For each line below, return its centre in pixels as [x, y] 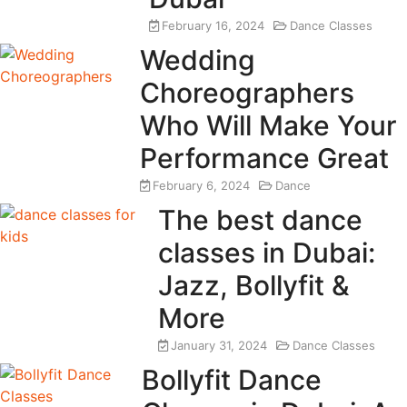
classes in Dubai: [266, 253]
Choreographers [248, 93]
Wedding [198, 60]
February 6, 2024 [202, 186]
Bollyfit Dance [232, 380]
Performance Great [265, 159]
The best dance [260, 220]
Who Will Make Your [269, 126]
